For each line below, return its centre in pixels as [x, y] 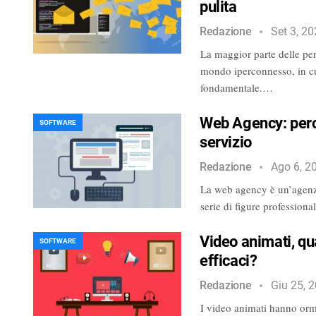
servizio [226, 142]
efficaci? [229, 260]
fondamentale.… [237, 87]
